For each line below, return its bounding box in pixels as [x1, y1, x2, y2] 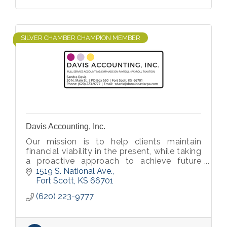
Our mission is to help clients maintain [26, 137, 201, 146]
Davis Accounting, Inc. [26, 122, 105, 131]
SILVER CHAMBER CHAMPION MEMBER [21, 34, 140, 42]
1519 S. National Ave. [36, 166, 112, 176]
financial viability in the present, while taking [26, 146, 201, 156]
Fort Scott [36, 175, 74, 185]
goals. [26, 166, 50, 175]
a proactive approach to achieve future [26, 156, 201, 166]
